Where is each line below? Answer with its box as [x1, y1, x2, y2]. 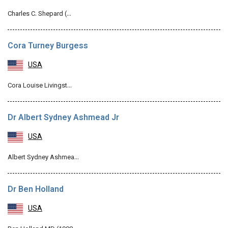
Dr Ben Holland [8, 184, 64, 196]
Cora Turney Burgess [8, 40, 88, 53]
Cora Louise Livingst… [8, 81, 72, 91]
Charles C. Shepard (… [8, 9, 71, 19]
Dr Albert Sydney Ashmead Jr [8, 112, 119, 125]
